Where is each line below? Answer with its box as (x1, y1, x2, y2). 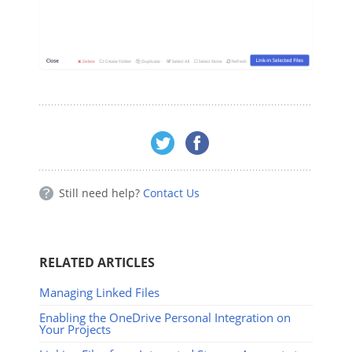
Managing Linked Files (39, 284, 159, 300)
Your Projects (39, 321, 111, 337)
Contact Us (143, 185, 200, 200)
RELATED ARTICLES (39, 253, 155, 271)
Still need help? (59, 185, 143, 200)
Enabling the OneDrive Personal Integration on (39, 309, 291, 325)
